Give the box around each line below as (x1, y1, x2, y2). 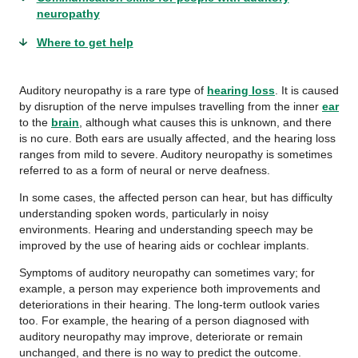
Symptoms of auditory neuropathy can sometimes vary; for (19, 266, 315, 279)
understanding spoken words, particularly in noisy (19, 207, 268, 220)
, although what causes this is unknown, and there (79, 116, 332, 129)
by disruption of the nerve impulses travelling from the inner (19, 100, 322, 113)
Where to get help (36, 36, 133, 49)
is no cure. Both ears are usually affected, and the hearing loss (19, 132, 336, 145)
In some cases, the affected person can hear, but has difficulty (19, 191, 332, 204)
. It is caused (275, 84, 339, 97)
